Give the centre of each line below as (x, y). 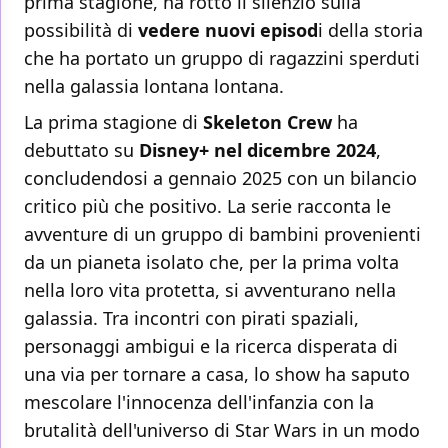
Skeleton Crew (267, 122)
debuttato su (81, 150)
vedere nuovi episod (228, 30)
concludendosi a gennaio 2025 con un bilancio (220, 178)
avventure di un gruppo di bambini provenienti (222, 234)
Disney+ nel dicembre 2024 (257, 150)
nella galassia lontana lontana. (154, 86)
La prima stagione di (113, 122)
